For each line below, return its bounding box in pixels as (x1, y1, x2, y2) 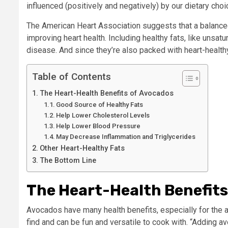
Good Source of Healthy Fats (56, 100, 144, 108)
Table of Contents (32, 70, 111, 82)
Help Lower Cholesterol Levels (56, 111, 152, 119)
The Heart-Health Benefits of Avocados (39, 89, 176, 98)
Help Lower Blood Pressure (56, 122, 141, 130)
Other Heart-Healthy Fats (39, 144, 127, 153)
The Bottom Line (39, 156, 96, 165)
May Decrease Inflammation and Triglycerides (56, 132, 197, 140)
